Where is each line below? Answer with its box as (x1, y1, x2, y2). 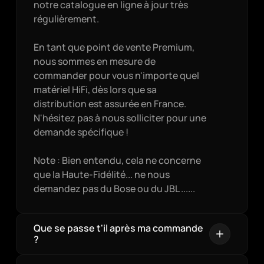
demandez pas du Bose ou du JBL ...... (33, 182, 195, 195)
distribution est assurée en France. (33, 97, 186, 110)
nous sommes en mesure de (33, 55, 156, 68)
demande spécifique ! (33, 126, 128, 138)
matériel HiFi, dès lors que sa (33, 83, 157, 96)
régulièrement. (33, 12, 99, 25)
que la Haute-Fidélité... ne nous (33, 168, 170, 181)
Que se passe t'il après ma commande (33, 222, 203, 235)
